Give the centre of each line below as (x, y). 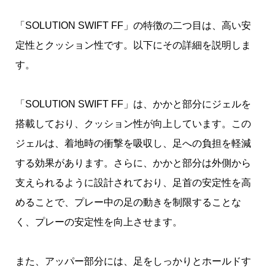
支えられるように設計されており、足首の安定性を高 (133, 183)
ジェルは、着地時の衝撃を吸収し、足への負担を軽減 (133, 143)
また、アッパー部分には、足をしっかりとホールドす (133, 261)
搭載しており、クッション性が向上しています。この (133, 124)
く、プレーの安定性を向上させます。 (99, 222)
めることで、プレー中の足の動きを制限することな (128, 202)
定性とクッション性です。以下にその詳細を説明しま (133, 45)
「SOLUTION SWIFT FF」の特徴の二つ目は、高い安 (133, 25)
